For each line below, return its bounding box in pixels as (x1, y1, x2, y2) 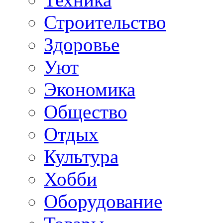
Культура (44, 145, 118, 167)
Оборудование (44, 190, 162, 212)
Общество (44, 101, 127, 122)
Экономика (44, 78, 135, 100)
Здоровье (44, 33, 119, 55)
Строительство (44, 11, 166, 33)
